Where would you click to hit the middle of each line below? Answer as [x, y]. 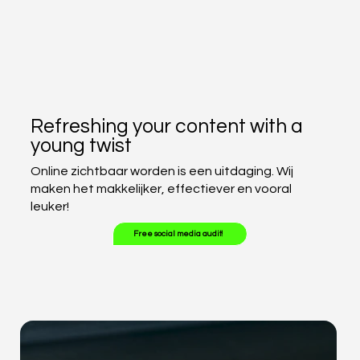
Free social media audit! [178, 233]
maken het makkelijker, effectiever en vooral [161, 188]
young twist [81, 146]
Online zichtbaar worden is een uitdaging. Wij [162, 171]
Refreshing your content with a [166, 127]
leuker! [49, 206]
